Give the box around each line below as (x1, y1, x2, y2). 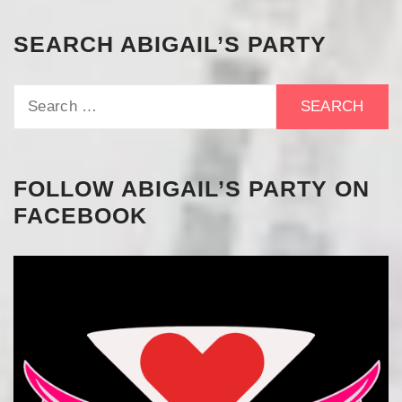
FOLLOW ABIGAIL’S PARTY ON (13, 176, 370, 202)
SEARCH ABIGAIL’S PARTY (13, 31, 327, 57)
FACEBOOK (13, 203, 147, 229)
